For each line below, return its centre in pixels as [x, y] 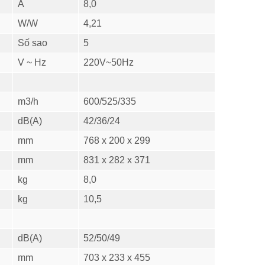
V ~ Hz [32, 62]
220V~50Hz [109, 62]
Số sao [33, 43]
